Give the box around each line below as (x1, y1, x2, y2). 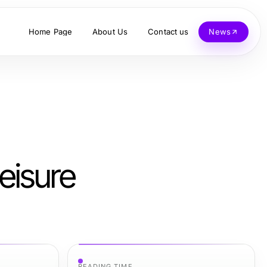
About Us (92, 26, 128, 36)
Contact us (148, 26, 189, 36)
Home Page (28, 26, 73, 36)
